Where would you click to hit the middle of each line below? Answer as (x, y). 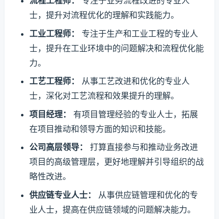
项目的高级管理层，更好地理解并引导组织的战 (116, 162)
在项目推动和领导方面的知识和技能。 (100, 129)
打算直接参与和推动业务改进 (142, 147)
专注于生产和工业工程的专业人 (138, 33)
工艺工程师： (54, 81)
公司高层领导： (58, 147)
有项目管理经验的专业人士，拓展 (134, 114)
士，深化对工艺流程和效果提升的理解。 (104, 96)
